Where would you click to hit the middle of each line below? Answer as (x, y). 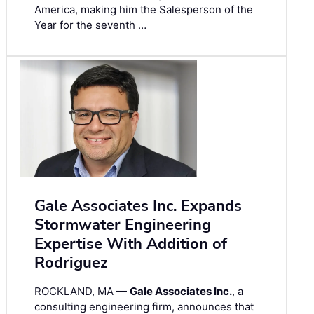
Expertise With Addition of (131, 244)
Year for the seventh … (90, 25)
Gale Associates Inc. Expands (138, 206)
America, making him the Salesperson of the (144, 10)
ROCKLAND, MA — (82, 291)
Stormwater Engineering (123, 225)
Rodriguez (71, 262)
